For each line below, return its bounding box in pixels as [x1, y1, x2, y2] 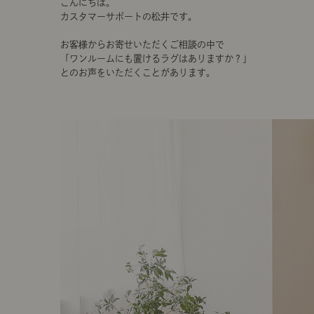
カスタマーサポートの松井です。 [60, 12, 197, 21]
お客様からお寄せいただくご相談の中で [60, 40, 224, 49]
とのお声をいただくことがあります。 [60, 68, 215, 77]
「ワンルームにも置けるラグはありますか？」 [60, 54, 252, 63]
